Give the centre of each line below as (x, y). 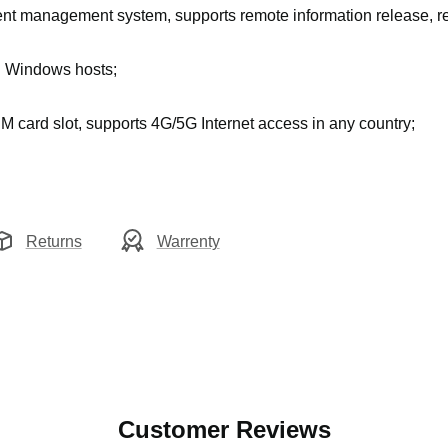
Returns (53, 241)
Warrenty (188, 241)
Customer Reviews (224, 430)
